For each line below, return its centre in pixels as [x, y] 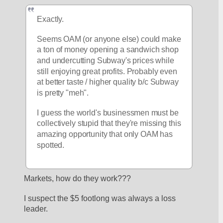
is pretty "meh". [64, 93]
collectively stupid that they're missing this [109, 123]
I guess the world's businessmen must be [108, 113]
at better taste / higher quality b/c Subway [108, 82]
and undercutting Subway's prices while [106, 60]
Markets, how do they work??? [78, 178]
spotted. [52, 145]
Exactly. [52, 19]
